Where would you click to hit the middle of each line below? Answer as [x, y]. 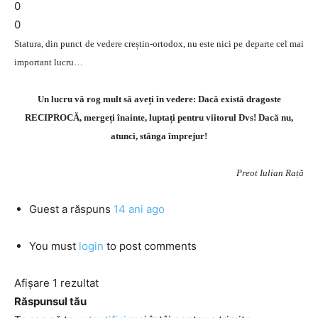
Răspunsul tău [50, 301]
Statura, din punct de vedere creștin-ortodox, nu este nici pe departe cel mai [159, 44]
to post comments [150, 246]
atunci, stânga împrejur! [159, 136]
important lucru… [49, 62]
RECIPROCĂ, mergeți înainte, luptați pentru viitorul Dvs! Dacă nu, [159, 117]
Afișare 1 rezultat [56, 283]
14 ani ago [139, 209]
